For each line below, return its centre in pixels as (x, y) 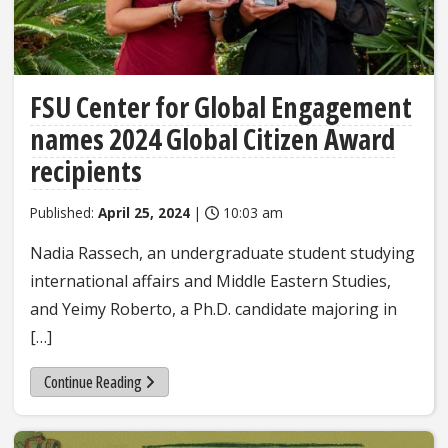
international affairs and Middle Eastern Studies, (210, 280)
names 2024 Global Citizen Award (212, 138)
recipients (86, 170)
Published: (64, 212)
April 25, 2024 (144, 212)
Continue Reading (92, 381)
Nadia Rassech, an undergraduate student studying (222, 252)
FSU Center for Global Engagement (221, 106)
